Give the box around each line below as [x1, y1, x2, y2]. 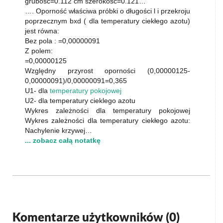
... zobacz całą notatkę [25, 136, 101, 144]
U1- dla [25, 87, 50, 95]
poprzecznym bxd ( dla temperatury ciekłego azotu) [25, 17, 190, 25]
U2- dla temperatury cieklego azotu [25, 97, 135, 105]
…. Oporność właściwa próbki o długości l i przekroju [25, 7, 190, 15]
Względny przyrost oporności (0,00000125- [25, 67, 190, 75]
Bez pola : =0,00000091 [25, 37, 100, 45]
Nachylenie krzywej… [25, 126, 92, 134]
